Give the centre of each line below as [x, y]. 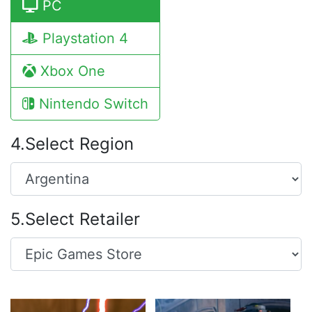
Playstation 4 [83, 38]
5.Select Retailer [75, 219]
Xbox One [71, 71]
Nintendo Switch [92, 104]
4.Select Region [72, 144]
